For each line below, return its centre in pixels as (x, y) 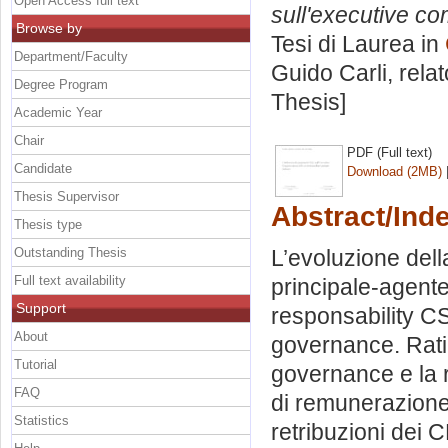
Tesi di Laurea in (358, 44)
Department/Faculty (71, 56)
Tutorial (35, 364)
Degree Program (61, 84)
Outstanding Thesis (70, 252)
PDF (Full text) (389, 152)
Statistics (41, 420)
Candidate (43, 168)
